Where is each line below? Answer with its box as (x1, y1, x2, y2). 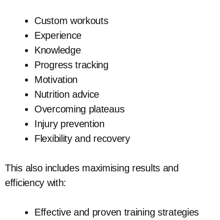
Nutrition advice (34, 89, 100, 100)
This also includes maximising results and (5, 163, 179, 174)
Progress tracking (34, 59, 109, 71)
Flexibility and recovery (34, 133, 130, 144)
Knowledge (34, 45, 81, 56)
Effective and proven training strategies (34, 207, 199, 218)
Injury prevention (34, 118, 105, 130)
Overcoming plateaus (34, 104, 125, 115)
